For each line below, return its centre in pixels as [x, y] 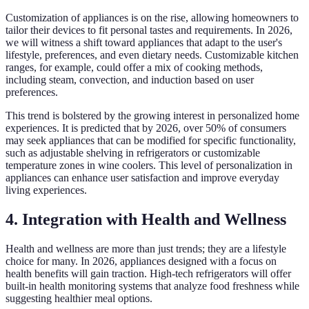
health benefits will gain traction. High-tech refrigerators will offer [148, 274]
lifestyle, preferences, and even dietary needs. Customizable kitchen [152, 55]
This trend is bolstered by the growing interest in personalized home [152, 116]
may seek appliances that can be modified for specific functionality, [151, 141]
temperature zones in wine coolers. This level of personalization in [149, 166]
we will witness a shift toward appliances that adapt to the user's [144, 43]
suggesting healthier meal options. [79, 299]
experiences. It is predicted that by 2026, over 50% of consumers [146, 128]
